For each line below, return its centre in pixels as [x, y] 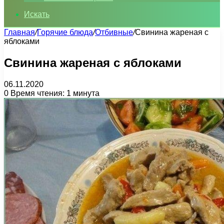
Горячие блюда [65, 32]
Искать [37, 14]
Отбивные [114, 32]
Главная [19, 32]
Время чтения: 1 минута [54, 93]
